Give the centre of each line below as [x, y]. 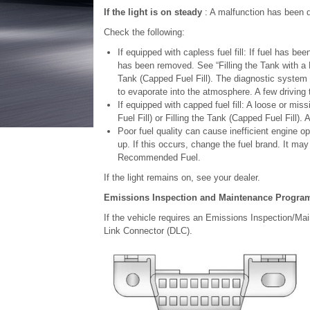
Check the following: [144, 32]
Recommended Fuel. [159, 157]
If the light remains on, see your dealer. [182, 177]
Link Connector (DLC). [148, 231]
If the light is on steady [153, 12]
